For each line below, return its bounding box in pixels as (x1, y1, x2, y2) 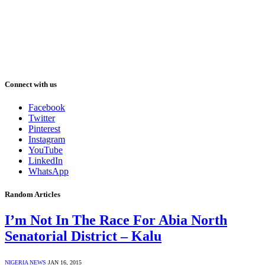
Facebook (28, 102, 65, 112)
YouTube (28, 145, 63, 155)
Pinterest (28, 124, 60, 134)
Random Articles (5, 190, 60, 199)
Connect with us (5, 79, 57, 89)
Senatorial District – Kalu (5, 228, 161, 244)
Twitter (28, 113, 55, 123)
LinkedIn (28, 156, 63, 166)
